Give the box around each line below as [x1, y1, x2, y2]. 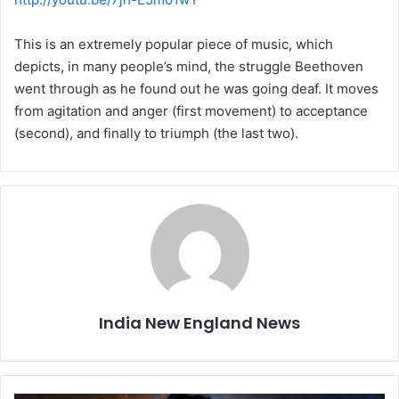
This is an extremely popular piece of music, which [14, 35, 333, 53]
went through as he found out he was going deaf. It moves [14, 79, 379, 97]
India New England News [99, 311, 300, 334]
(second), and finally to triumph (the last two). [14, 124, 298, 142]
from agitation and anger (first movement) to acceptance [14, 102, 368, 119]
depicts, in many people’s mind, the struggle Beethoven [14, 57, 363, 75]
